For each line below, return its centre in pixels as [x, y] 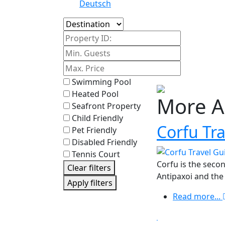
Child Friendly [97, 118]
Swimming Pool [101, 82]
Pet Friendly [94, 130]
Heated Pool [95, 94]
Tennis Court [96, 154]
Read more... [197, 197]
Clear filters [89, 168]
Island [74, 23]
